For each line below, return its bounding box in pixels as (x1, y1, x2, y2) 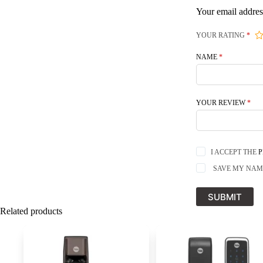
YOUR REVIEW (196, 99, 248, 107)
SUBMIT (208, 191, 242, 203)
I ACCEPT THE (210, 148, 258, 157)
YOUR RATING (196, 31, 247, 39)
